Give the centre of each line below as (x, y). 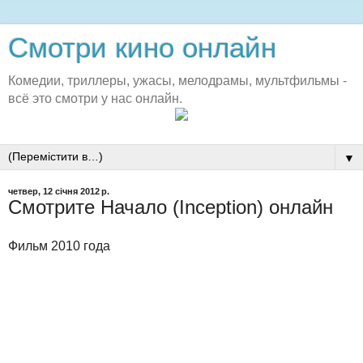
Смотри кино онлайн (142, 48)
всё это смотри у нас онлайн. (95, 98)
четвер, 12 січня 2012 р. (59, 192)
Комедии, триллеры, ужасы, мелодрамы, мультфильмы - (177, 81)
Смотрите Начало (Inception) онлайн (171, 207)
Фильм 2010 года (59, 246)
